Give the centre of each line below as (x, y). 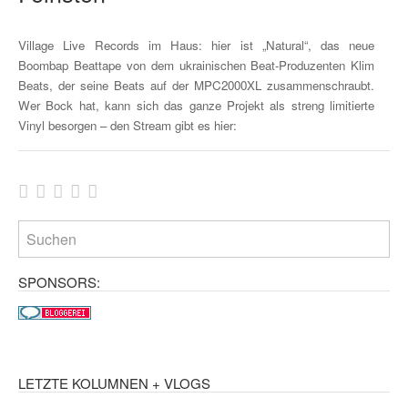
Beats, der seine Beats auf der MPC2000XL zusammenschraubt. (197, 85)
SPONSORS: (59, 282)
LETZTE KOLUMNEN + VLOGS (114, 382)
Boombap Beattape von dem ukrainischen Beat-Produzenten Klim (197, 65)
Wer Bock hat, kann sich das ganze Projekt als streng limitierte (197, 105)
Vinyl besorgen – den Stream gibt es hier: (127, 125)
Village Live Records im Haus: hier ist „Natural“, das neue (197, 45)
